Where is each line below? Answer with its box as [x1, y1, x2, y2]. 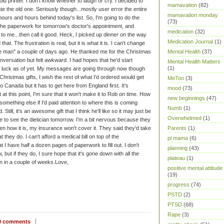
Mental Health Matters [167, 58, 220, 64]
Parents [167, 125, 186, 131]
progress [167, 181, 189, 187]
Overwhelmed [167, 115, 201, 121]
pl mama [167, 135, 188, 141]
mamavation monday [167, 12, 218, 18]
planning [167, 145, 187, 151]
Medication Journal [167, 38, 213, 44]
